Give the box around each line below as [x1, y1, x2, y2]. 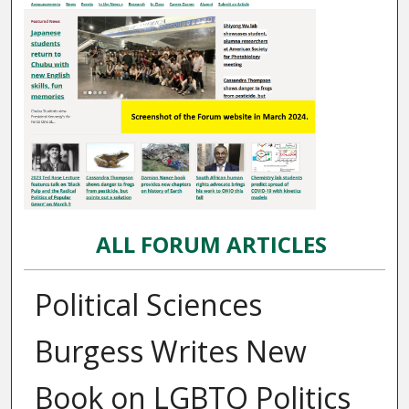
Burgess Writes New [34, 330, 307, 371]
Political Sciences [34, 284, 262, 324]
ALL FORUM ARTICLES [96, 228, 328, 259]
